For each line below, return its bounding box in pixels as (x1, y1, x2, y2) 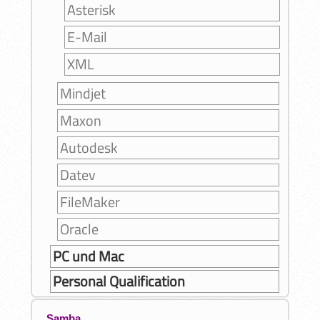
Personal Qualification (52, 271, 185, 292)
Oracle (59, 219, 99, 240)
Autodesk (59, 137, 118, 159)
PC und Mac (52, 246, 124, 267)
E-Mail (66, 26, 107, 48)
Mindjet (59, 83, 106, 104)
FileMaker (59, 191, 120, 213)
